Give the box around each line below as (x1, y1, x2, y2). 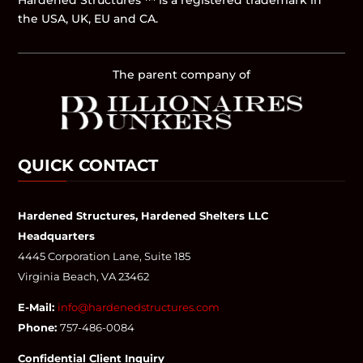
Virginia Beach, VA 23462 (18, 270, 150, 284)
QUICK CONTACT (18, 156, 159, 176)
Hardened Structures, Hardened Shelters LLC (18, 209, 269, 223)
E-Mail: (18, 301, 55, 314)
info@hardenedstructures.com (58, 301, 220, 314)
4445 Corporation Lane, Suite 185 (18, 250, 191, 263)
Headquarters (18, 229, 96, 243)
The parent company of (113, 67, 250, 83)
